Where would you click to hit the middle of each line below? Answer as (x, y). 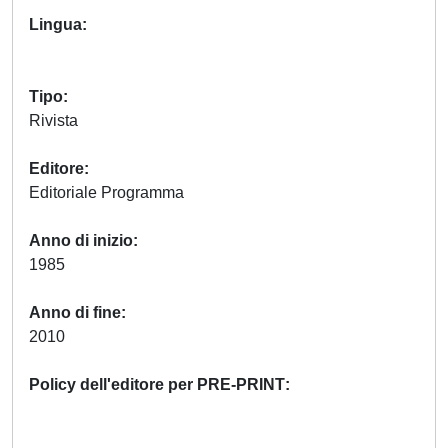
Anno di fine (75, 312)
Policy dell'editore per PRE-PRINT (157, 384)
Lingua (55, 24)
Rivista (53, 120)
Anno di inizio (81, 240)
